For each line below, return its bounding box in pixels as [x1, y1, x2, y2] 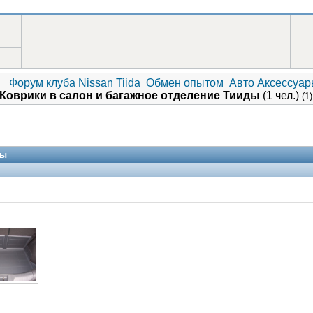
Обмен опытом [146, 77, 224, 89]
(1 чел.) [263, 89, 299, 101]
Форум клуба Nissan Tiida [9, 77, 140, 89]
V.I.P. [182, 246, 208, 258]
